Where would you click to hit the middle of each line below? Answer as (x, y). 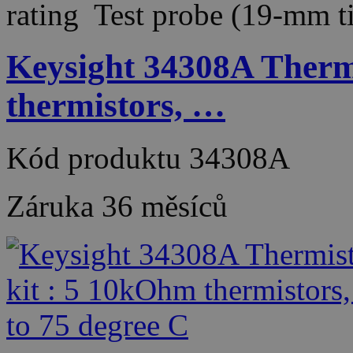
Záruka (54, 206)
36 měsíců (165, 206)
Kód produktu (98, 158)
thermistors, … (116, 106)
